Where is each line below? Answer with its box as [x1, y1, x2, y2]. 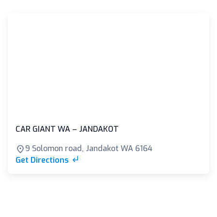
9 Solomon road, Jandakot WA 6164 [25, 143, 153, 154]
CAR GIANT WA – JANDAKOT [15, 124, 119, 135]
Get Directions [15, 155, 71, 166]
